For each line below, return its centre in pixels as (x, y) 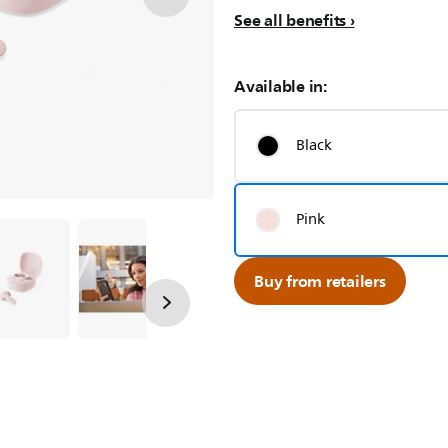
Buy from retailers (320, 281)
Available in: (280, 86)
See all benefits (290, 20)
